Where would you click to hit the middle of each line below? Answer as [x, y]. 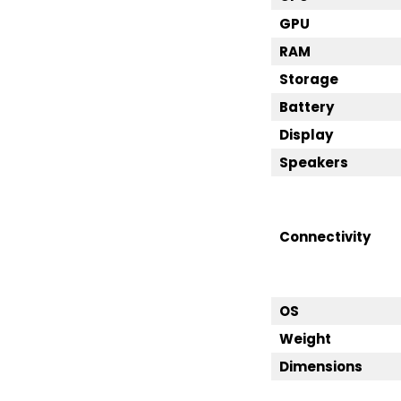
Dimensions [321, 367]
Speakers [314, 162]
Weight [306, 339]
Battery [307, 107]
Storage [309, 79]
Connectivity [325, 237]
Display [307, 135]
